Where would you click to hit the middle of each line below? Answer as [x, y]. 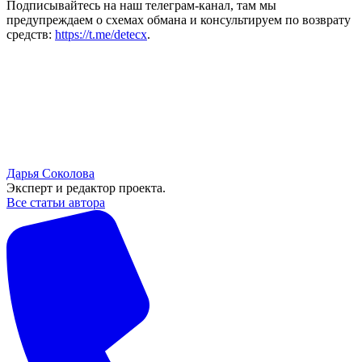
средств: [31, 35]
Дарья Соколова [51, 174]
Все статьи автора [56, 203]
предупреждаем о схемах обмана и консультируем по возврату [179, 20]
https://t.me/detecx [101, 35]
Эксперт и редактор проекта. [86, 188]
